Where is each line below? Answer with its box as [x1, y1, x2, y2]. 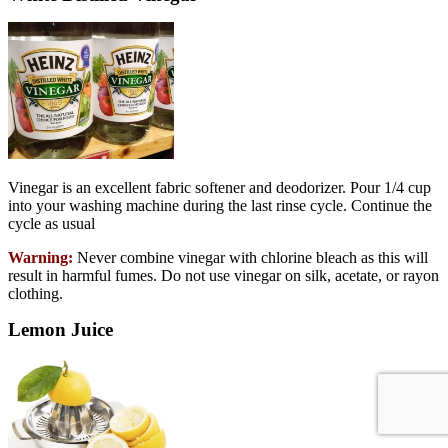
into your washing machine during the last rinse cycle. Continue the [8, 197, 432, 215]
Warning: [8, 249, 73, 267]
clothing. [8, 285, 63, 303]
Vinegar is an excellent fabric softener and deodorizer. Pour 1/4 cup [8, 179, 431, 197]
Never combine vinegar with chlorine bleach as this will [73, 249, 428, 267]
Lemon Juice [8, 319, 113, 341]
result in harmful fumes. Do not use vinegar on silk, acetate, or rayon [8, 267, 439, 285]
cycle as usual [8, 215, 95, 233]
